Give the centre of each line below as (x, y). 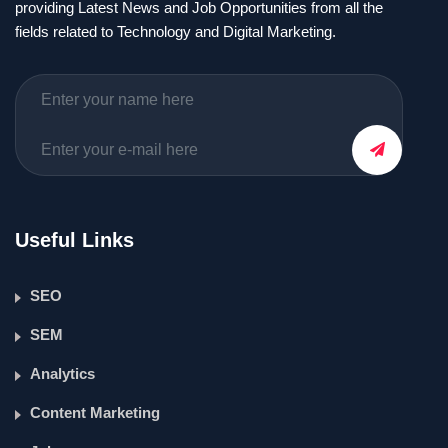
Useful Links (74, 240)
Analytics (62, 373)
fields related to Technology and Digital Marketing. (175, 31)
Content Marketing (95, 412)
